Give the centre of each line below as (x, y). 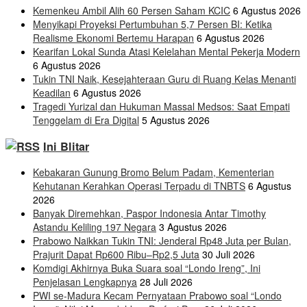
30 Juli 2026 (229, 255)
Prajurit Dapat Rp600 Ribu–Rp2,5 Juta (116, 255)
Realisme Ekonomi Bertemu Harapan (113, 38)
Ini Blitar (66, 146)
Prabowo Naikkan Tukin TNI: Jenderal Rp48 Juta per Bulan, (162, 241)
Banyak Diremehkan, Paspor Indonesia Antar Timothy (149, 213)
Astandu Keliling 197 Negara (95, 227)
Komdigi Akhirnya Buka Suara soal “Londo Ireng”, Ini (147, 268)
